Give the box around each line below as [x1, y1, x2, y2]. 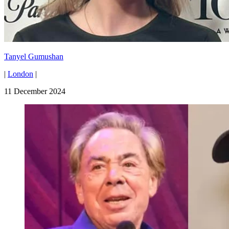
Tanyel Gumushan [4, 52, 63, 61]
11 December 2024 [4, 87, 65, 96]
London [8, 70, 33, 79]
